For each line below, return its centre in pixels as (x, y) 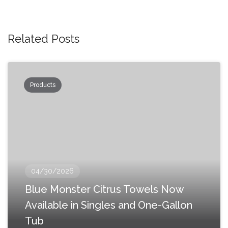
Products (43, 85)
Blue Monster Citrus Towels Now (104, 189)
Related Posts (44, 39)
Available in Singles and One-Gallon (109, 205)
